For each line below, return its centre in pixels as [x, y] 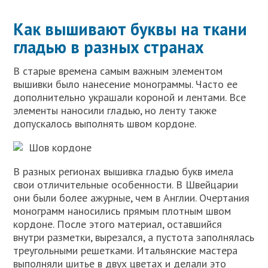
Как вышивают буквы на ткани [130, 29]
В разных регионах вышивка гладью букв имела [124, 171]
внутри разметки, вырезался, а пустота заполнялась [134, 237]
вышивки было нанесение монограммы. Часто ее [126, 84]
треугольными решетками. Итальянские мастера [126, 250]
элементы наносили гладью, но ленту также [115, 110]
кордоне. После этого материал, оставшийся [118, 224]
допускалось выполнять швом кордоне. [105, 123]
